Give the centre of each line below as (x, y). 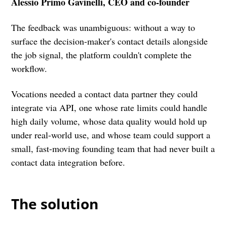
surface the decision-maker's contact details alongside (110, 41)
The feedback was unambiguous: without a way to (103, 27)
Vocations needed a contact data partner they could (105, 93)
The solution (55, 203)
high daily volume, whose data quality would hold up (109, 121)
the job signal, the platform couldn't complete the (102, 54)
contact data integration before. (68, 162)
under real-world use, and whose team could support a (111, 135)
